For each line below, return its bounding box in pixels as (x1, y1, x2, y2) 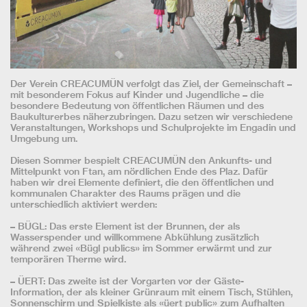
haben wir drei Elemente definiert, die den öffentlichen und (10, 176, 274, 189)
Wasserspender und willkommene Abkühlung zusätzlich (10, 231, 259, 244)
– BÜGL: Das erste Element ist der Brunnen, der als (10, 220, 240, 233)
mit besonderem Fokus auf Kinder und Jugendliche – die (10, 88, 264, 101)
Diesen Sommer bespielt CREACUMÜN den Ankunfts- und (10, 154, 272, 167)
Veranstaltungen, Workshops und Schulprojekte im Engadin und (10, 121, 296, 134)
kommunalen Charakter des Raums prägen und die (10, 187, 241, 200)
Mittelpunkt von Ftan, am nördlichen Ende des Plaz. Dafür (10, 165, 268, 178)
